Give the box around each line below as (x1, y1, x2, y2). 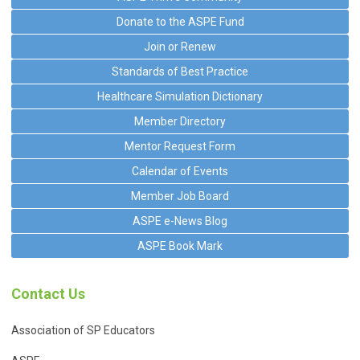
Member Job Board (131, 189, 229, 202)
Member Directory (134, 114, 226, 128)
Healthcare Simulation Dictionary (97, 89, 263, 103)
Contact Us (11, 284, 85, 302)
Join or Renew (144, 39, 216, 53)
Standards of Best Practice (112, 64, 248, 78)
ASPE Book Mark (137, 239, 223, 252)
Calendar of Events (132, 164, 228, 178)
